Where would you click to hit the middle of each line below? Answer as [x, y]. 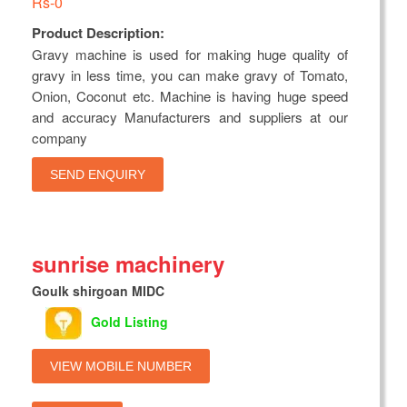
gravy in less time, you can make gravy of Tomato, [190, 75]
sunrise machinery [128, 264]
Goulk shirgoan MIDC [98, 291]
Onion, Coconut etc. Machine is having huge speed [190, 96]
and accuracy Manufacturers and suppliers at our [190, 117]
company [60, 138]
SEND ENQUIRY [98, 175]
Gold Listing [129, 321]
